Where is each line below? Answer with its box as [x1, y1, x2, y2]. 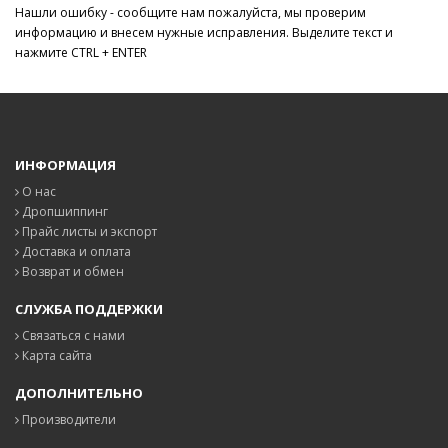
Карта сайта [19, 347, 92, 364]
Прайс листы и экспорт [19, 223, 157, 240]
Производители [19, 411, 116, 428]
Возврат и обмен [19, 263, 124, 280]
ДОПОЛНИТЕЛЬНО [15, 384, 143, 402]
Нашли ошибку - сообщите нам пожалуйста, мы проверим [15, 4, 366, 21]
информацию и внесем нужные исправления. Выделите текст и [15, 24, 393, 41]
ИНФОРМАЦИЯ [15, 156, 116, 174]
